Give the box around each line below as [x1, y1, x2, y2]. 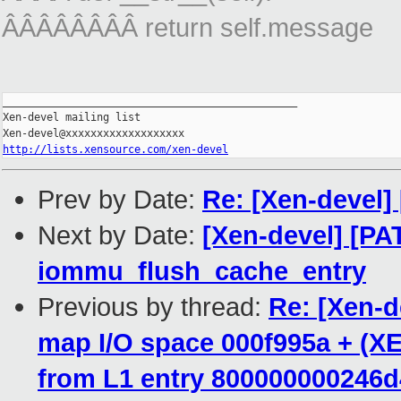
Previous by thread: [38, 292, 269, 322]
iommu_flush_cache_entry [38, 256, 366, 286]
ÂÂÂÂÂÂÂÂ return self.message [2, 13, 373, 43]
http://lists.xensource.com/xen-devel [3, 143, 228, 157]
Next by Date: [38, 220, 202, 251]
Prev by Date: [38, 184, 202, 215]
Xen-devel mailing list [3, 111, 141, 124]
